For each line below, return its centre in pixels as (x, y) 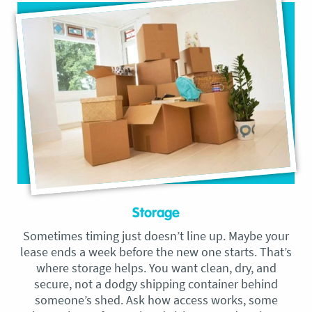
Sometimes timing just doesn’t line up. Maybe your (156, 236)
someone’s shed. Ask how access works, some (156, 300)
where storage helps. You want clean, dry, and (156, 268)
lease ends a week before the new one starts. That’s (156, 252)
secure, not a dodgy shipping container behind (156, 284)
